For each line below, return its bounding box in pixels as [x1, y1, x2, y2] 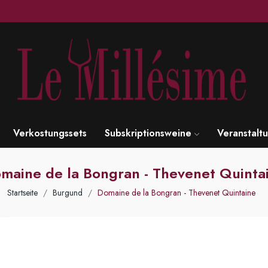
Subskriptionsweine [105, 126, 191, 140]
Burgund [52, 186, 83, 199]
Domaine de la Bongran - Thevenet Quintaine [97, 186, 255, 199]
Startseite [7, 186, 38, 199]
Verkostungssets [13, 126, 87, 140]
